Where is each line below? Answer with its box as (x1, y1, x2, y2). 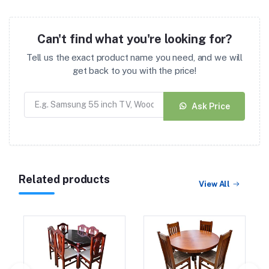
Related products (19, 173, 110, 186)
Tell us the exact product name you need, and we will (26, 52, 243, 63)
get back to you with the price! (73, 65, 196, 76)
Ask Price (192, 101, 230, 111)
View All (199, 179, 231, 189)
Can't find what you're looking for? (37, 32, 232, 47)
